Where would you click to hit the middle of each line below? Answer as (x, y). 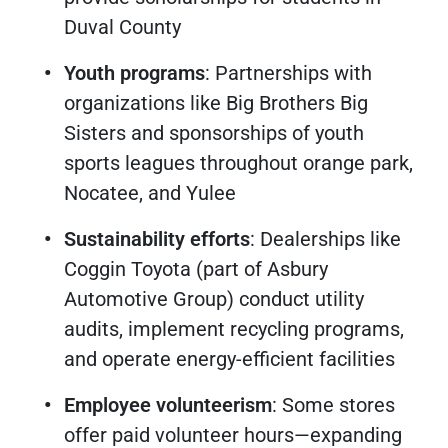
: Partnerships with (288, 73)
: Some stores (333, 405)
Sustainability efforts (157, 239)
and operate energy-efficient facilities (229, 359)
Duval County (122, 27)
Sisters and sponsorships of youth (214, 133)
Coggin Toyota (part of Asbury (196, 269)
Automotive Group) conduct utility (214, 299)
